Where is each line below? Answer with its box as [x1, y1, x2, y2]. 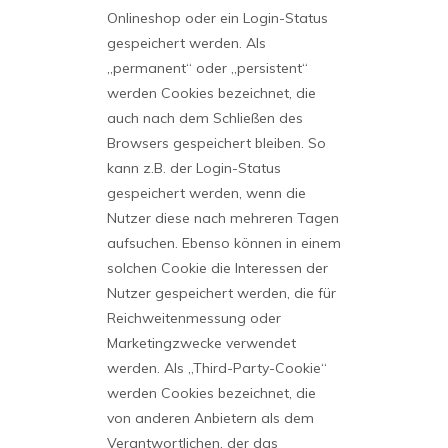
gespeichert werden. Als [106, 34, 266, 52]
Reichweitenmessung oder [106, 309, 281, 327]
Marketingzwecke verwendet [106, 334, 296, 352]
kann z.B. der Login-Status [106, 159, 281, 177]
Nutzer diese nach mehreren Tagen [106, 209, 339, 227]
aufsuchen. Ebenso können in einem [106, 234, 341, 252]
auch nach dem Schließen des [106, 109, 303, 127]
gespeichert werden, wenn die [106, 184, 306, 202]
